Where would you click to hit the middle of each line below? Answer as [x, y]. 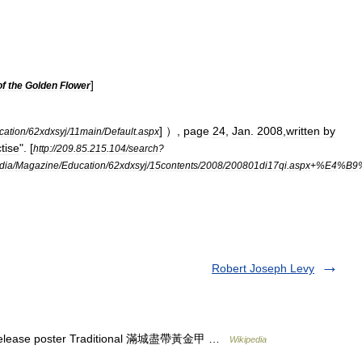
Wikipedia [248, 339]
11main [86, 131]
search [143, 148]
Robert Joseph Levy [263, 268]
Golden [41, 85]
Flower [75, 85]
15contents [174, 165]
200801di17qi [256, 165]
